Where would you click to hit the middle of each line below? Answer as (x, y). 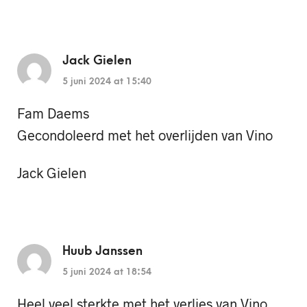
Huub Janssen (102, 251)
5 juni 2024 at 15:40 (107, 82)
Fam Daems (53, 113)
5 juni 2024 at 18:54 (107, 271)
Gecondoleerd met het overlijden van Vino (145, 135)
